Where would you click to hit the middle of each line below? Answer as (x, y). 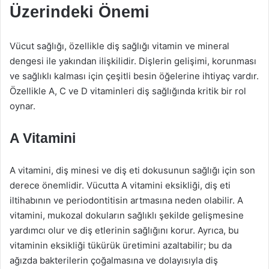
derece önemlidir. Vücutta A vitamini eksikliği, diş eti (120, 185)
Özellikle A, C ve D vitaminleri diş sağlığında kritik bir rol (128, 91)
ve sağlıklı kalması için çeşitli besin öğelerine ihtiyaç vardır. (134, 76)
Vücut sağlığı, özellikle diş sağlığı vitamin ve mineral (119, 46)
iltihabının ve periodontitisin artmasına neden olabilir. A (126, 200)
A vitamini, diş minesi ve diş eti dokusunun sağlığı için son (132, 170)
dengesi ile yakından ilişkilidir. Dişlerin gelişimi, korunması (133, 61)
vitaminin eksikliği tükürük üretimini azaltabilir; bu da (121, 245)
